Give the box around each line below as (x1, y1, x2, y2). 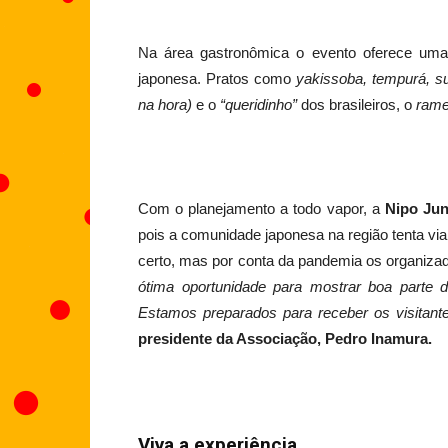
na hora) (138, 96, 192, 114)
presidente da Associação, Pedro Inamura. (138, 330, 432, 348)
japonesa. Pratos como (138, 70, 296, 88)
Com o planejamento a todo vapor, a (138, 200, 385, 218)
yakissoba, (295, 70, 367, 88)
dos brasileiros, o (297, 96, 416, 114)
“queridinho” (216, 96, 297, 114)
